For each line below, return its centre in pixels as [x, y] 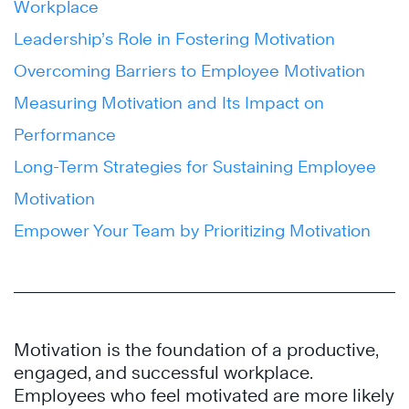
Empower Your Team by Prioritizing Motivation [192, 231]
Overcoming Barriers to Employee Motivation [192, 71]
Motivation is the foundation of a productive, [196, 350]
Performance [67, 135]
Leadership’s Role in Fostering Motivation [174, 39]
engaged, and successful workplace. [163, 372]
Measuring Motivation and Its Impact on [169, 103]
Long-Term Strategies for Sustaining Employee [195, 167]
